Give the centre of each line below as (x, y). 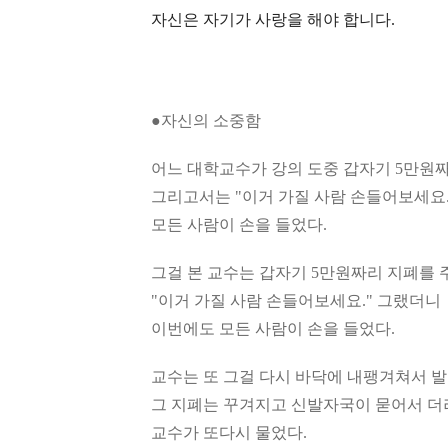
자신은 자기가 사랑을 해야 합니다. (273, 19)
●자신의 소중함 (206, 120)
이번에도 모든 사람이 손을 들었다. (273, 328)
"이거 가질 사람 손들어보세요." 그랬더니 (296, 300)
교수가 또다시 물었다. (229, 432)
